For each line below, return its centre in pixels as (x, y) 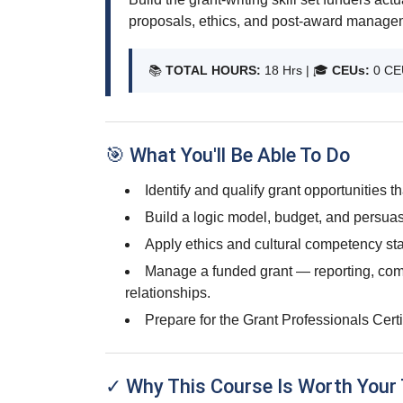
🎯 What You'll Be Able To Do (228, 155)
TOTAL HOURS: (213, 70)
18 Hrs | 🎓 (296, 70)
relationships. (168, 293)
